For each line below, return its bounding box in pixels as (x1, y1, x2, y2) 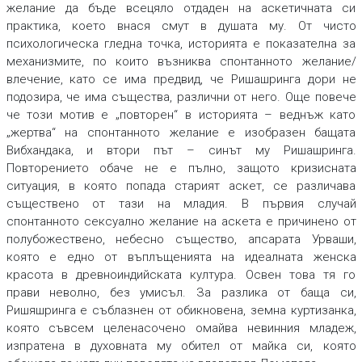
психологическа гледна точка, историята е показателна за (6, 36, 356, 52)
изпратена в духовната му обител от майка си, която (6, 339, 356, 354)
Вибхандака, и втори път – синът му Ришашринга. (6, 143, 356, 158)
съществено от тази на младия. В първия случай (6, 196, 356, 212)
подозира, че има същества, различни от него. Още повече (6, 90, 356, 105)
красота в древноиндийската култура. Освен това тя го (6, 267, 356, 283)
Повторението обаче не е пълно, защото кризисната (6, 161, 356, 176)
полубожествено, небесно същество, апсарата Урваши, (6, 232, 356, 247)
